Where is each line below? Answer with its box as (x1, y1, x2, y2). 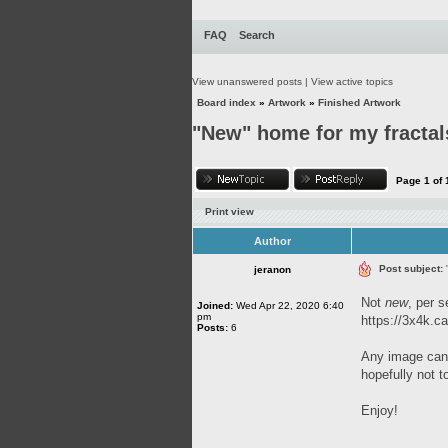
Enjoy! (361, 403, 398, 418)
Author (253, 235, 291, 247)
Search (239, 29, 275, 41)
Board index (197, 97, 256, 108)
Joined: (197, 300, 233, 311)
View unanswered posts (192, 76, 302, 87)
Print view (205, 206, 254, 217)
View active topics (311, 76, 393, 87)
